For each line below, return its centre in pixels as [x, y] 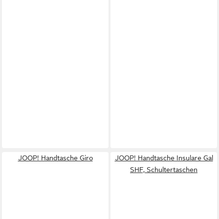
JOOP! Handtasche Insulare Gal [164, 158]
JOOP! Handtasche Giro [55, 158]
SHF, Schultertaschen [164, 169]
